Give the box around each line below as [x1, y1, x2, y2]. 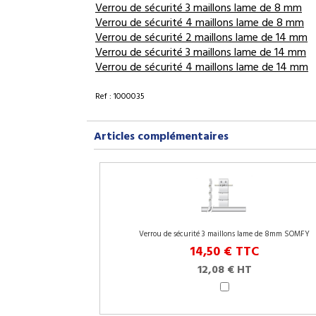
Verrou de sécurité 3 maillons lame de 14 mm [95, 44, 306, 62]
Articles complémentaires [94, 128, 229, 146]
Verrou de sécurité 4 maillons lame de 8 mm [95, 14, 304, 32]
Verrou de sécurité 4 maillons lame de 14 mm [95, 59, 308, 77]
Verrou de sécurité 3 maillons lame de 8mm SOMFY [139, 228, 310, 241]
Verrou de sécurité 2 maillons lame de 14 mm [95, 29, 308, 47]
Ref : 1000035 [95, 90, 145, 104]
